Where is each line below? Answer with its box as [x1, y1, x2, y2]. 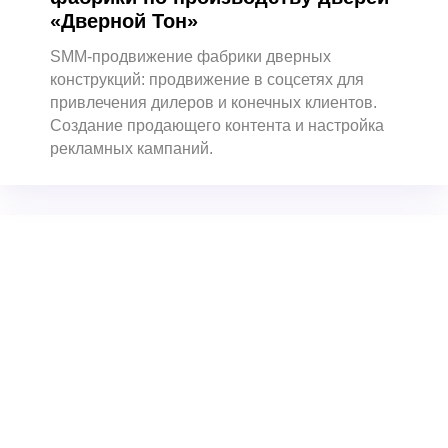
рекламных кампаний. [50, 140, 213, 158]
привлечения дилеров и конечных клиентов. [50, 94, 377, 112]
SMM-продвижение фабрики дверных [50, 48, 331, 66]
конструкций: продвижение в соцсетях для [50, 71, 364, 89]
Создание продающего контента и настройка [50, 117, 384, 135]
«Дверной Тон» [50, 10, 198, 33]
